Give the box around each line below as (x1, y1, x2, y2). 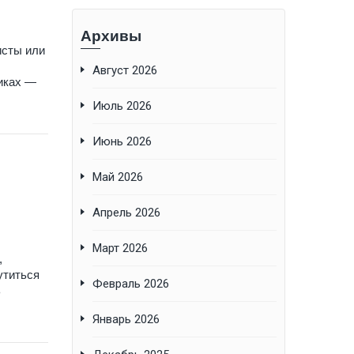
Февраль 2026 (92, 277, 169, 292)
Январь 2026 (92, 312, 160, 327)
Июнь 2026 (92, 134, 152, 149)
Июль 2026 (92, 99, 152, 114)
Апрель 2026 (92, 205, 160, 220)
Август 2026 (92, 63, 157, 78)
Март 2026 (92, 241, 148, 256)
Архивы (81, 28, 141, 45)
